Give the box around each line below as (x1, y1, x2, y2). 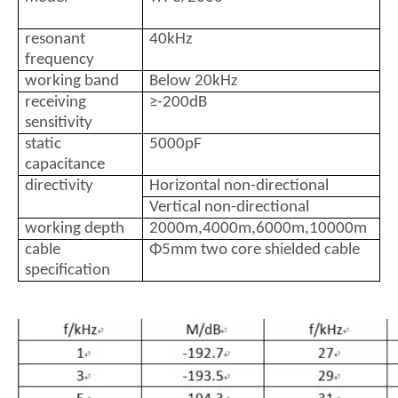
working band (25, 73, 119, 90)
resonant (25, 31, 85, 48)
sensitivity (25, 115, 92, 131)
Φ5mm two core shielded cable (149, 242, 360, 259)
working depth (25, 220, 124, 237)
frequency (25, 52, 94, 68)
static (25, 136, 61, 153)
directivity (25, 178, 93, 195)
